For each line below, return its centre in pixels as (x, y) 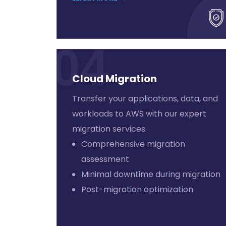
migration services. (109, 129)
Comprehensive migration (133, 144)
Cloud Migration (115, 79)
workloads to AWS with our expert (139, 114)
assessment (105, 159)
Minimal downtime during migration (151, 174)
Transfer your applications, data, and (145, 99)
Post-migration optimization (137, 189)
